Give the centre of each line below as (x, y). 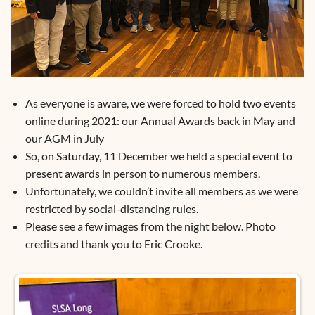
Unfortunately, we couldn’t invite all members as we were (161, 191)
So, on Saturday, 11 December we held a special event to (159, 156)
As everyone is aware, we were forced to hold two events (160, 103)
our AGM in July (64, 139)
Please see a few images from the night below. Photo (150, 226)
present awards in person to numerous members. (142, 174)
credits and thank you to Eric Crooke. (114, 244)
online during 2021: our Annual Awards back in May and (160, 121)
